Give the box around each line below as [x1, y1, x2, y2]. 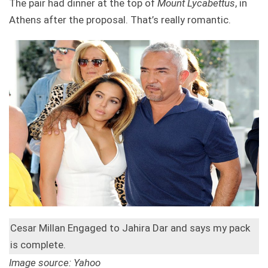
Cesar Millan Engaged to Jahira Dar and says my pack [10, 222, 250, 234]
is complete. [10, 239, 66, 251]
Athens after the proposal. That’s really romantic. [9, 13, 231, 26]
